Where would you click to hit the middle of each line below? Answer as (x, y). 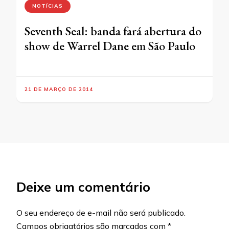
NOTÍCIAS (48, 6)
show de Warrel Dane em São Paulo (110, 45)
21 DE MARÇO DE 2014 (59, 89)
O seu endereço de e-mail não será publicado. (101, 212)
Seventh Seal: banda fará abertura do (113, 31)
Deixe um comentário (83, 187)
